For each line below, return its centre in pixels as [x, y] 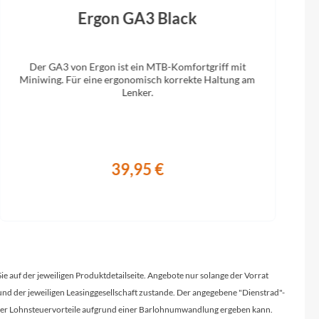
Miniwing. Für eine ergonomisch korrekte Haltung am [137, 79]
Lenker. [138, 92]
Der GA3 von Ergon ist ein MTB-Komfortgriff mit [138, 67]
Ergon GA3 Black [137, 18]
